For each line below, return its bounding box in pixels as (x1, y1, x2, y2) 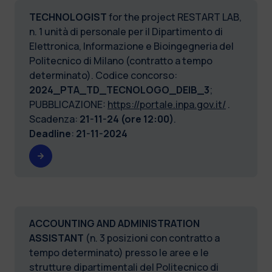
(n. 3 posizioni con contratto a (86, 231, 220, 245)
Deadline (29, 126, 71, 140)
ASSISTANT (29, 231, 86, 245)
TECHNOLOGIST (29, 10, 109, 24)
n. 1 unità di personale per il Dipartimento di (29, 24, 223, 38)
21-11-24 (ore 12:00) (80, 112, 174, 126)
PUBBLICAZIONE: (29, 97, 107, 111)
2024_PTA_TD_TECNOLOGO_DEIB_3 (29, 83, 209, 97)
